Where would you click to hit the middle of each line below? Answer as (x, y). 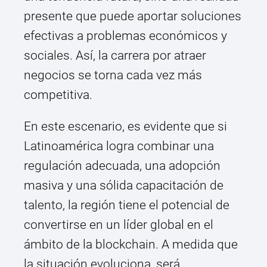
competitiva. (58, 95)
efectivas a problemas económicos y (125, 36)
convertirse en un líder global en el (119, 225)
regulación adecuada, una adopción (122, 166)
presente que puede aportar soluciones (133, 16)
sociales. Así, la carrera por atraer (115, 56)
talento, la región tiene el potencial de (127, 205)
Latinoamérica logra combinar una (119, 146)
